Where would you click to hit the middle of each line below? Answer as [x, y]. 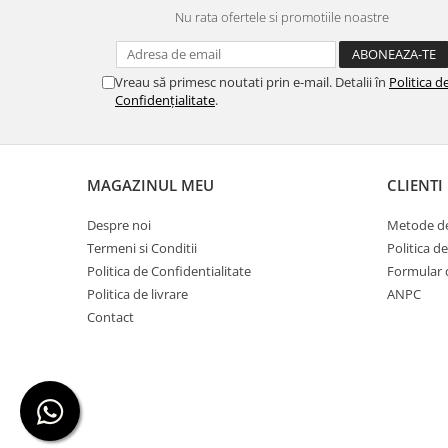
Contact [110, 317]
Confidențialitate [165, 100]
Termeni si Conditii [142, 248]
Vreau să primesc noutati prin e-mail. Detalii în [252, 82]
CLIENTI [415, 185]
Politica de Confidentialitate [169, 271]
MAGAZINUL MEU [150, 185]
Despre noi [119, 225]
